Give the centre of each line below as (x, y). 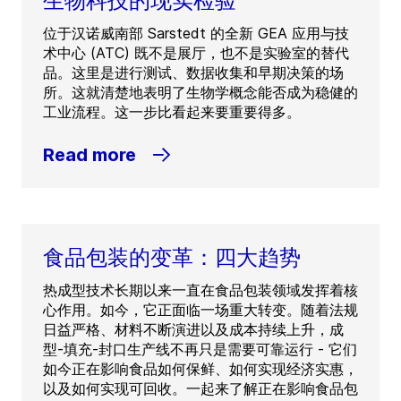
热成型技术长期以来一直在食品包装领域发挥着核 (200, 290)
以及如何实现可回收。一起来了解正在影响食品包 (200, 389)
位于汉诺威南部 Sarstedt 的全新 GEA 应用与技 (196, 34)
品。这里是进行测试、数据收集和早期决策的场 (193, 73)
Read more (90, 155)
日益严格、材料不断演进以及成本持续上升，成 (193, 330)
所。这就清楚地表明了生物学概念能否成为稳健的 (200, 93)
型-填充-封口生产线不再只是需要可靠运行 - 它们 (200, 350)
